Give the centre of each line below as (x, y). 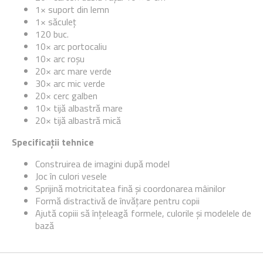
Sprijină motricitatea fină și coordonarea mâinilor (130, 188)
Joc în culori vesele (71, 176)
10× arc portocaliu (71, 46)
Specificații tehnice (53, 142)
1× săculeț (56, 22)
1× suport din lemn (72, 9)
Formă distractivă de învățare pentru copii (117, 201)
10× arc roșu (60, 59)
